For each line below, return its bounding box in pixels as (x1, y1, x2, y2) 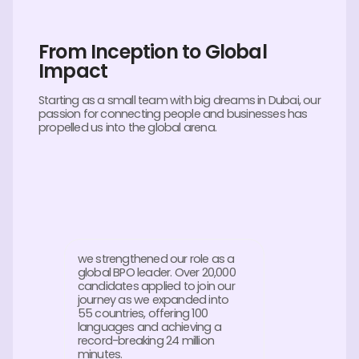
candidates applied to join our (77, 277, 235, 294)
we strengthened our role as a (77, 250, 235, 267)
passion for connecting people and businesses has (38, 105, 308, 122)
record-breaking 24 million (77, 332, 214, 349)
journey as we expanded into (77, 291, 229, 308)
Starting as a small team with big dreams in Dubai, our (38, 91, 321, 108)
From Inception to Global (38, 38, 267, 65)
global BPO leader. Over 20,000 (77, 264, 236, 280)
